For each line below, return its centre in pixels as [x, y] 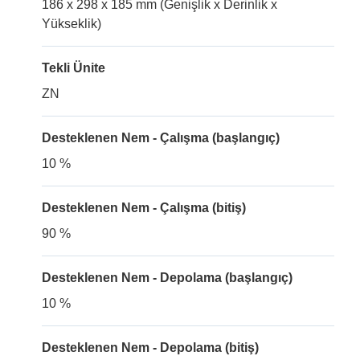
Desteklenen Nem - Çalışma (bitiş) [144, 208]
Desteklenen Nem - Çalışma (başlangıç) [161, 138]
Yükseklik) [72, 24]
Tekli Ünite [74, 68]
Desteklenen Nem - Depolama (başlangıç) [167, 278]
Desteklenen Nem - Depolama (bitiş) [150, 348]
